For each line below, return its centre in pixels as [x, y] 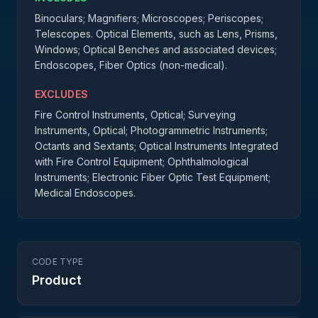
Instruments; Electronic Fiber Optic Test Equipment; [153, 177]
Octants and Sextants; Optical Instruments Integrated [157, 146]
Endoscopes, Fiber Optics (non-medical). [131, 65]
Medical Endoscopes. [85, 193]
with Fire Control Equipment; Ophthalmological [142, 161]
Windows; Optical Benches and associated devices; [156, 49]
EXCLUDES [62, 94]
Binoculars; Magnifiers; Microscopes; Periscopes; [149, 18]
